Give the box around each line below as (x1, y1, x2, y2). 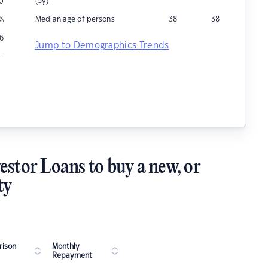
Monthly (52, 243, 80, 250)
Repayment (52, 252, 92, 259)
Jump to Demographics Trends (35, 41, 169, 50)
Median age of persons (35, 16, 115, 23)
